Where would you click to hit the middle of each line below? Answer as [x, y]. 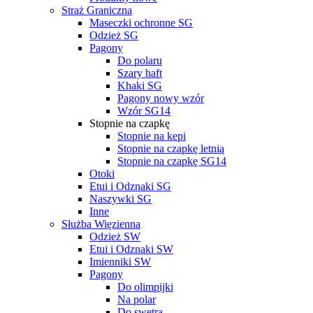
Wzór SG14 [144, 111]
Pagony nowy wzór [161, 99]
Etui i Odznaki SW [131, 249]
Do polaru [140, 61]
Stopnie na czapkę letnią [171, 149]
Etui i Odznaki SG [130, 187]
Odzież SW [115, 237]
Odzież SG [114, 36]
